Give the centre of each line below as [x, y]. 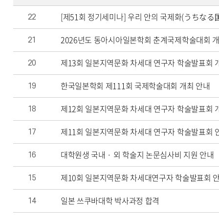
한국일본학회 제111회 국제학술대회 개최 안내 [135, 86]
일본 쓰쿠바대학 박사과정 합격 [110, 200]
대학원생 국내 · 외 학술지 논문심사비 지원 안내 [137, 154]
